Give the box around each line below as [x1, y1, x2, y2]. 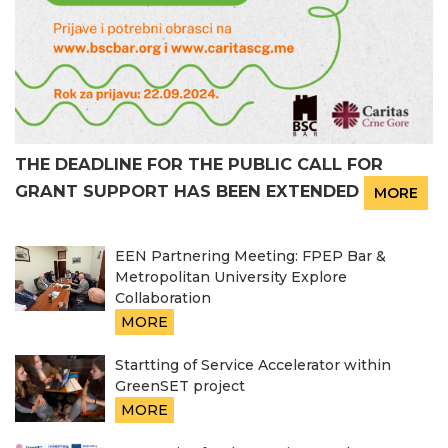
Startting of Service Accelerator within [115, 355, 391, 374]
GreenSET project [115, 376, 245, 395]
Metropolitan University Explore [115, 267, 347, 286]
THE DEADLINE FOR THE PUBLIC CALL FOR [15, 153, 383, 174]
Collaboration [115, 288, 211, 307]
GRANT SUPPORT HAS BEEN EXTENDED [15, 181, 359, 202]
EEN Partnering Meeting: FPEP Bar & [115, 246, 386, 265]
